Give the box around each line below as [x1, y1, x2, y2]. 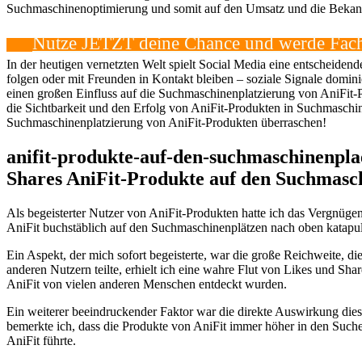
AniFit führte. [6, 333, 76, 347]
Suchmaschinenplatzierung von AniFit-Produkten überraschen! [6, 115, 326, 129]
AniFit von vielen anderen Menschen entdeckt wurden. [6, 276, 287, 291]
